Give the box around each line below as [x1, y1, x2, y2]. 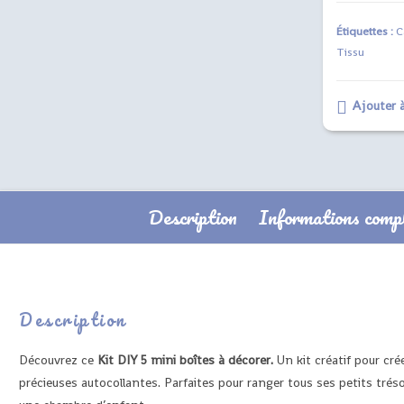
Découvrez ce [19, 352, 97, 368]
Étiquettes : [335, 23, 396, 39]
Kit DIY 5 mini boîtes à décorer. [97, 352, 277, 368]
